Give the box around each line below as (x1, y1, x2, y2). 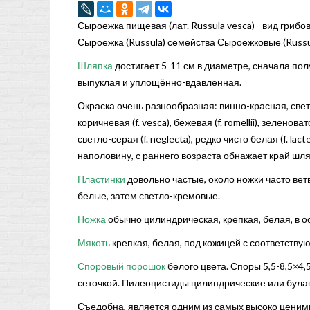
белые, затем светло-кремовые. (77, 190, 220, 201)
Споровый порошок (77, 260, 165, 272)
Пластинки (77, 173, 125, 185)
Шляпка (77, 60, 113, 71)
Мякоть (77, 237, 110, 248)
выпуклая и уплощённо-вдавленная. (77, 76, 241, 88)
